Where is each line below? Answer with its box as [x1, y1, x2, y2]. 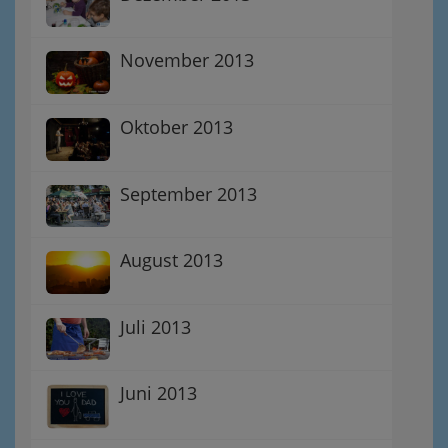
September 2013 [120, 181, 257, 206]
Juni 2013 [120, 381, 197, 406]
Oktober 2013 [120, 114, 233, 139]
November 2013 [120, 48, 254, 73]
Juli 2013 [120, 314, 191, 339]
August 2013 [120, 247, 223, 272]
